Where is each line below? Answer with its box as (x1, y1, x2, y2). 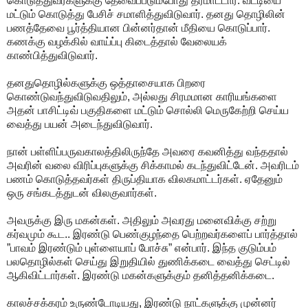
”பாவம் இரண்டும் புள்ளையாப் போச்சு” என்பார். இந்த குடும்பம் (7, 241, 276, 254)
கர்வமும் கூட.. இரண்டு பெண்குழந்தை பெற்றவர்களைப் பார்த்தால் (7, 228, 298, 240)
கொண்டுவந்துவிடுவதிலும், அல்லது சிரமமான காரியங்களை (7, 90, 277, 102)
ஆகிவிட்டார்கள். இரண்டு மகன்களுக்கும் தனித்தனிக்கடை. (7, 269, 274, 281)
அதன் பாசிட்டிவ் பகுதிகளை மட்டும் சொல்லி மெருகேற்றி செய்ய (7, 104, 289, 116)
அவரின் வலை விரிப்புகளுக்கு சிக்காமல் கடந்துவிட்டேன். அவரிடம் (7, 159, 299, 171)
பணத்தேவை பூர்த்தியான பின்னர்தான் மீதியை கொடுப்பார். (7, 21, 270, 34)
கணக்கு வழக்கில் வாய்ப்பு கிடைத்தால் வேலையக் (7, 35, 227, 47)
